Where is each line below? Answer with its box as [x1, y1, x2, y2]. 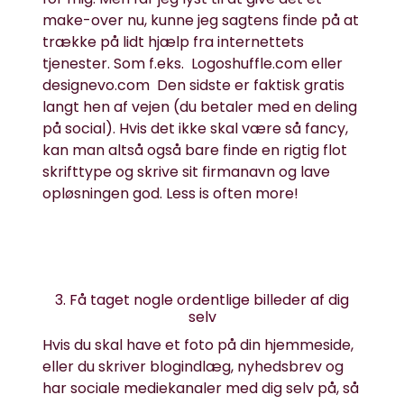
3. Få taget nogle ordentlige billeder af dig [55, 289, 349, 310]
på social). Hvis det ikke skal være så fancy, [42, 118, 349, 139]
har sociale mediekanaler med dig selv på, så [42, 378, 360, 399]
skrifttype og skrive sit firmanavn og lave [42, 161, 331, 182]
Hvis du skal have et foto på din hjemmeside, [42, 335, 354, 355]
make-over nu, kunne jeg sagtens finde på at [42, 10, 360, 31]
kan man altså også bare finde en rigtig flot [42, 140, 348, 161]
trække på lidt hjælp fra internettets [42, 32, 305, 52]
